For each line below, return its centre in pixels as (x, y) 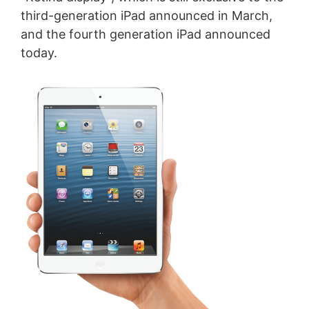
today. (39, 53)
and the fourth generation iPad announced (145, 34)
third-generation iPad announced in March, (146, 16)
